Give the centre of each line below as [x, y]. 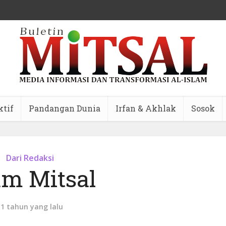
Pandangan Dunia [64, 108]
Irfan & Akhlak [146, 108]
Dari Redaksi [30, 158]
